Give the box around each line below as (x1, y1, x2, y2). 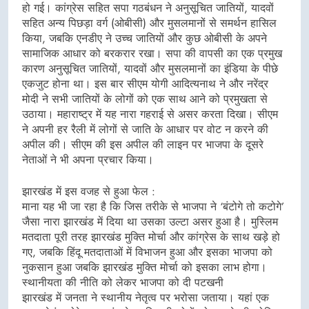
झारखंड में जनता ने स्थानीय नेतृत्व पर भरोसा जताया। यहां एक (22, 290, 269, 306)
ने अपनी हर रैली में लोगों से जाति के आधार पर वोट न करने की (22, 121, 268, 138)
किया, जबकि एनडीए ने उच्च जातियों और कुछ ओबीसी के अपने (22, 30, 267, 47)
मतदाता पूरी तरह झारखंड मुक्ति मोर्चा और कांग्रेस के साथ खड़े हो (22, 229, 280, 246)
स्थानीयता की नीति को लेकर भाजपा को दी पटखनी (22, 275, 223, 291)
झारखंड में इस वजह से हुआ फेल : (22, 183, 155, 200)
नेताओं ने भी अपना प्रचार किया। (22, 152, 154, 168)
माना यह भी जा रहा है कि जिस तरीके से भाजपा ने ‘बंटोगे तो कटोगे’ (22, 199, 284, 215)
